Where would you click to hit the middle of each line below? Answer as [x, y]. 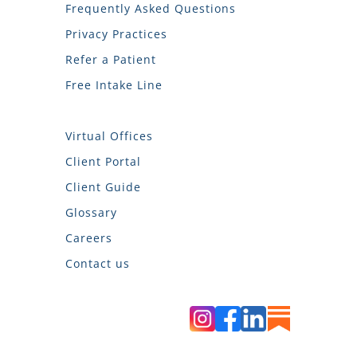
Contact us [98, 264]
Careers [89, 238]
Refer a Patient [111, 60]
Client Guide [103, 187]
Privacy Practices [116, 34]
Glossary [91, 213]
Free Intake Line [114, 85]
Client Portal [103, 162]
